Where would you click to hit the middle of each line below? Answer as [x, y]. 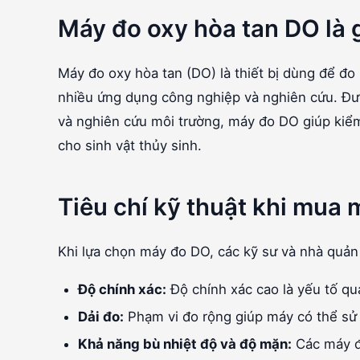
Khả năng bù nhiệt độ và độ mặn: [185, 344]
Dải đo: [101, 316]
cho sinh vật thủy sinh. [130, 145]
